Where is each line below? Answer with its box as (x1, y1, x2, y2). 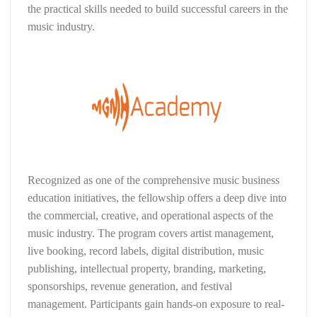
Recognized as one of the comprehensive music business (28, 173, 279, 186)
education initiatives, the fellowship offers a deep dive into (28, 191, 287, 204)
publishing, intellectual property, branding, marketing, (28, 262, 266, 275)
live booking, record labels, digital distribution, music (28, 244, 264, 257)
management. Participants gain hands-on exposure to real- (28, 297, 284, 310)
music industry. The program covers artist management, (28, 226, 274, 239)
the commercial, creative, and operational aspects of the (28, 209, 273, 221)
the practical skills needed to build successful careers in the (28, 2, 288, 15)
